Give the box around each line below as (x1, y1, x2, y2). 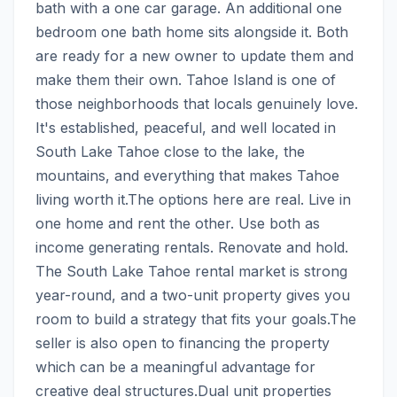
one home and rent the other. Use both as (35, 214, 320, 233)
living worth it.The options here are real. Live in (35, 191, 351, 209)
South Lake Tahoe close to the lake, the (35, 143, 305, 161)
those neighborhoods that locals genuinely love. (35, 95, 358, 113)
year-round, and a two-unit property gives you (35, 286, 350, 305)
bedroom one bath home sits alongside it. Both (35, 23, 348, 42)
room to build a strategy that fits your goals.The (35, 310, 356, 329)
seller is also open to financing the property (35, 334, 330, 353)
